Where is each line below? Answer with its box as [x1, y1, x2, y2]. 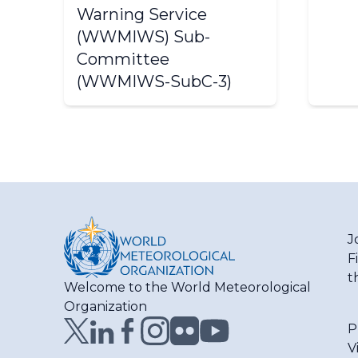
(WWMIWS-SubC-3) [77, 72, 232, 91]
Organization [64, 299, 147, 314]
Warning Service [77, 5, 207, 24]
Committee [77, 50, 169, 69]
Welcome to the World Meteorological [64, 280, 311, 295]
